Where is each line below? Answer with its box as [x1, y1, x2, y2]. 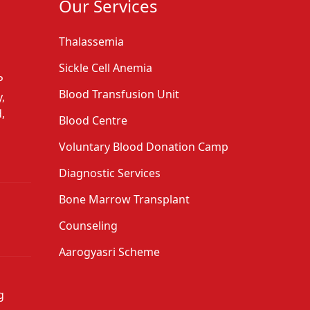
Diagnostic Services [59, 165, 161, 181]
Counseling [59, 218, 118, 234]
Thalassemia [59, 34, 124, 50]
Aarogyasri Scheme [59, 244, 160, 260]
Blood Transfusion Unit [59, 86, 179, 102]
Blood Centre [59, 113, 127, 129]
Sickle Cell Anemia [59, 60, 152, 76]
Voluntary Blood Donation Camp [59, 139, 228, 155]
